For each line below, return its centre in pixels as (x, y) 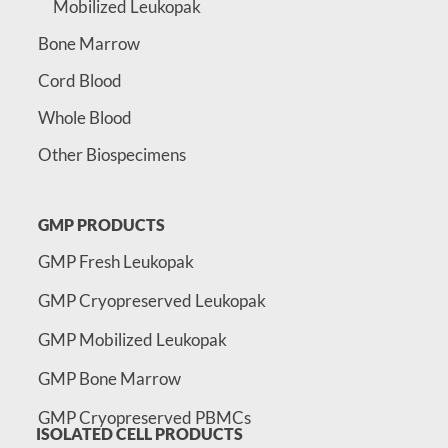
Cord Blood (79, 81)
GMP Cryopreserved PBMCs (144, 418)
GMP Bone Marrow (109, 379)
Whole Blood (84, 118)
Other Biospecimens (111, 155)
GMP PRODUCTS (101, 225)
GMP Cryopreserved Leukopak (151, 301)
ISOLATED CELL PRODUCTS (139, 434)
